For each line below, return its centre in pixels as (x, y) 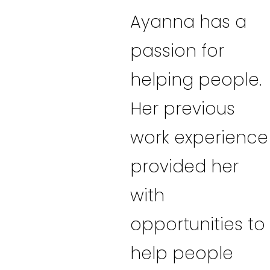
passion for (177, 51)
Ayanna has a (188, 22)
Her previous (183, 108)
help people (182, 253)
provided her (184, 166)
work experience (199, 137)
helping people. (196, 80)
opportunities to (198, 224)
